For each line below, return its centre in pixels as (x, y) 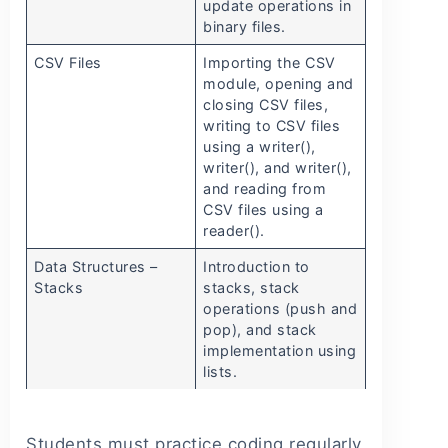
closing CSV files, (266, 105)
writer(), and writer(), (277, 168)
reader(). (234, 231)
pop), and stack (260, 330)
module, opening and (278, 84)
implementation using (280, 351)
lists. (220, 372)
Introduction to (256, 267)
